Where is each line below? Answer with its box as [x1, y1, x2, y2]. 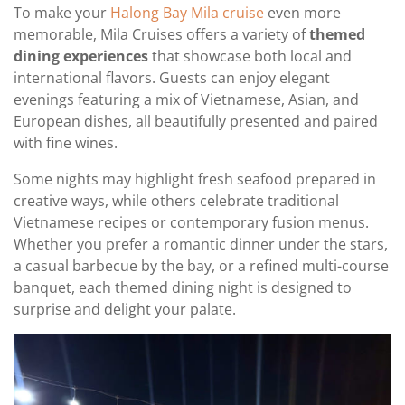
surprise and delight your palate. [14, 298, 236, 319]
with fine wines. [14, 132, 118, 153]
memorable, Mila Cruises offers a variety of [14, 24, 309, 44]
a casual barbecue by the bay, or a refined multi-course [14, 255, 389, 276]
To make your [14, 2, 110, 23]
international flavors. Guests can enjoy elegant [14, 67, 330, 88]
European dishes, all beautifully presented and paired [14, 110, 378, 131]
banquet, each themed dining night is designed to [14, 277, 352, 297]
